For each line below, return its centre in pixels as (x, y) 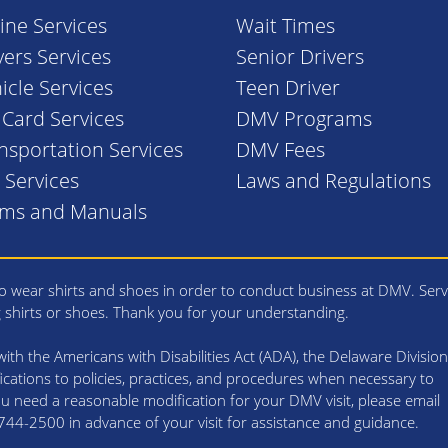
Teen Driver (287, 87)
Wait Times (285, 25)
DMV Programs (303, 118)
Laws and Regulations (333, 180)
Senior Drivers (299, 56)
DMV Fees (280, 149)
